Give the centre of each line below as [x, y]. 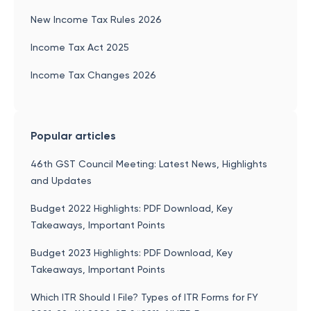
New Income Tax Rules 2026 [96, 19]
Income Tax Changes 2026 [93, 75]
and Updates [61, 180]
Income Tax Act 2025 [80, 47]
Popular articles [73, 136]
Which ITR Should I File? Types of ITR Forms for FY [144, 297]
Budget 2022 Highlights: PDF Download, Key [132, 208]
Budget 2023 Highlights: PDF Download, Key [132, 253]
